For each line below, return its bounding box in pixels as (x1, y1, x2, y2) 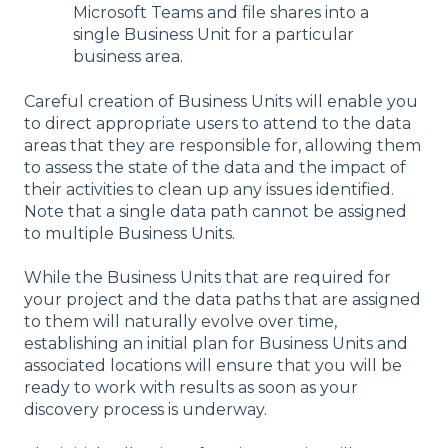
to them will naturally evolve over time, (24, 312, 337, 332)
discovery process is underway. (24, 400, 267, 420)
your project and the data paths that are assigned (24, 290, 421, 310)
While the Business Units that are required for (24, 268, 391, 288)
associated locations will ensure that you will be (24, 356, 402, 376)
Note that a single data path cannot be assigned (24, 201, 407, 221)
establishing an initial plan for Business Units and (24, 334, 408, 354)
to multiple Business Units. (24, 223, 235, 243)
